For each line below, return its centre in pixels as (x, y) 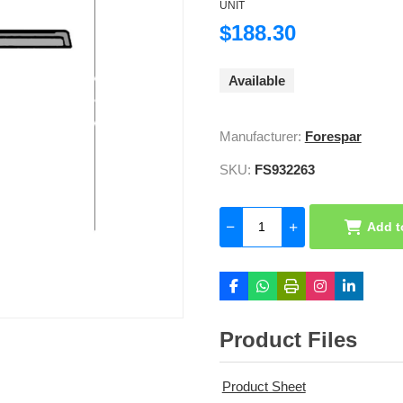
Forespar (333, 137)
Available (256, 81)
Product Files (288, 340)
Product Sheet (264, 387)
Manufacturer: (260, 137)
